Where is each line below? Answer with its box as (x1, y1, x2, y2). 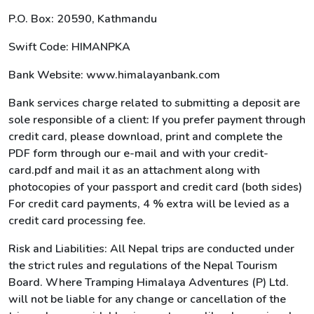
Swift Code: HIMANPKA (8, 39, 130, 55)
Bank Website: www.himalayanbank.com (8, 67, 220, 83)
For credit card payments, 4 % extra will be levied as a (8, 196, 289, 212)
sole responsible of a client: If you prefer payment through (8, 112, 306, 128)
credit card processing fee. (8, 213, 146, 228)
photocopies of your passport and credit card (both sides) (8, 179, 302, 195)
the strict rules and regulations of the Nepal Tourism (8, 258, 278, 273)
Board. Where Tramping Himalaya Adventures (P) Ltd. (8, 275, 289, 290)
